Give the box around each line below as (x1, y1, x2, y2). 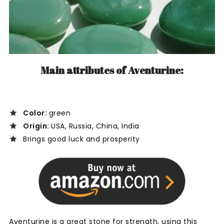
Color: (23, 108, 49, 118)
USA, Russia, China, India (51, 121, 139, 131)
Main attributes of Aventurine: (40, 63, 183, 77)
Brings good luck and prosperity (23, 134, 140, 144)
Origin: (23, 121, 51, 131)
